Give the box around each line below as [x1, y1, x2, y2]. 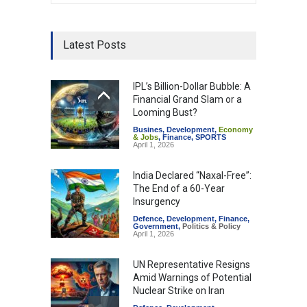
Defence [133, 214, 162, 223]
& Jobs [133, 132, 158, 141]
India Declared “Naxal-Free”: [133, 169, 251, 181]
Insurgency [133, 195, 180, 207]
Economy [219, 125, 253, 134]
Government [133, 221, 178, 230]
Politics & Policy [182, 221, 241, 230]
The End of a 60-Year [133, 182, 225, 194]
